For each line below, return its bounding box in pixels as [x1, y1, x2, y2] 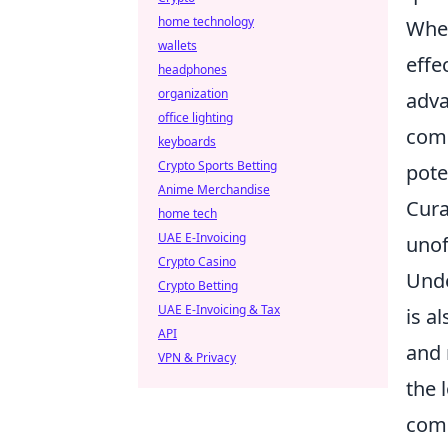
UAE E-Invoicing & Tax [158, 301, 280, 318]
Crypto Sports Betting [158, 157, 277, 174]
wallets [158, 37, 197, 54]
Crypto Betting [158, 277, 238, 294]
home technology [158, 13, 254, 30]
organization [158, 85, 228, 102]
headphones [158, 61, 227, 78]
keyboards [158, 133, 216, 150]
